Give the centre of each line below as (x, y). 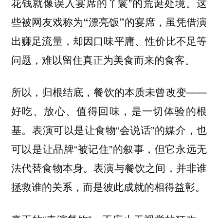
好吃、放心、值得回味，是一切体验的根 (109, 111)
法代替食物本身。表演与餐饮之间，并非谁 (109, 168)
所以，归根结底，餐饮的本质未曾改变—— (109, 92)
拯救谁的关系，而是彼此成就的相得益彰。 (108, 187)
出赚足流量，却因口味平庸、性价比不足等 (109, 40)
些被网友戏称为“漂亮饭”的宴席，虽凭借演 (109, 21)
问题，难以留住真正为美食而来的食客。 (103, 59)
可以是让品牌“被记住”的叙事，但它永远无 (109, 149)
